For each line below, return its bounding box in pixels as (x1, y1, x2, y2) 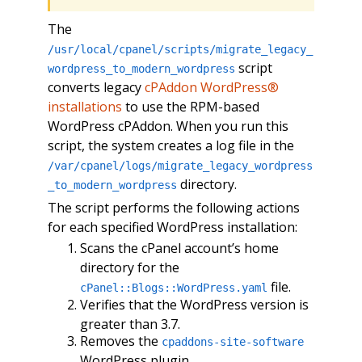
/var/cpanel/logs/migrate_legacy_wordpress (47, 158, 313, 172)
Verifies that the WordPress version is (79, 295, 309, 314)
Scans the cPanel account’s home (79, 239, 279, 258)
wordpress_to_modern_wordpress (47, 61, 235, 75)
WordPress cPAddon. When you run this (47, 116, 288, 135)
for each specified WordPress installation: (47, 217, 297, 236)
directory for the (79, 259, 179, 277)
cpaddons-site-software (161, 335, 304, 349)
